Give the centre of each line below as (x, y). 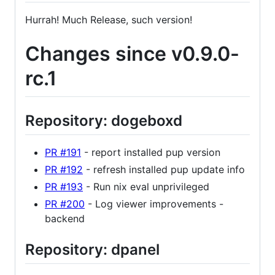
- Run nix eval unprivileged (146, 187)
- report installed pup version (151, 153)
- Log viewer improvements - (154, 204)
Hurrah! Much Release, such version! (109, 19)
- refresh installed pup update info (164, 170)
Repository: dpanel (92, 250)
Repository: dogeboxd (104, 121)
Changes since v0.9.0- (132, 53)
